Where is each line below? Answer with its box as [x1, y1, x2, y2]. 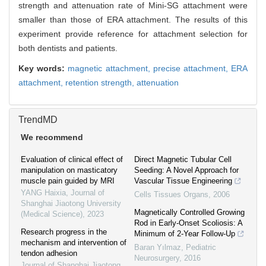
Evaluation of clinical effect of [21, 155, 123, 164]
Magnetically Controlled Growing [134, 208, 245, 217]
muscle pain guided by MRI [21, 176, 115, 186]
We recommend [21, 132, 83, 142]
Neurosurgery [134, 254, 179, 263]
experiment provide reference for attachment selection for [18, 29, 248, 39]
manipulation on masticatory [21, 166, 118, 175]
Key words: [18, 64, 68, 74]
